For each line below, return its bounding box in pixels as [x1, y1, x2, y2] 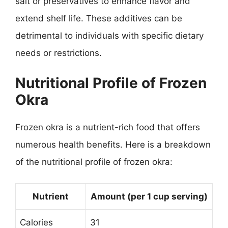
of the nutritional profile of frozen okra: [15, 156, 173, 167]
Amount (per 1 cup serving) [91, 191, 208, 202]
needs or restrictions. [15, 48, 102, 58]
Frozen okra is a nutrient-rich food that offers [15, 122, 200, 132]
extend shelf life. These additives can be [15, 13, 182, 23]
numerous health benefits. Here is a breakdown [15, 139, 211, 150]
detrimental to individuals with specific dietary [15, 31, 204, 41]
